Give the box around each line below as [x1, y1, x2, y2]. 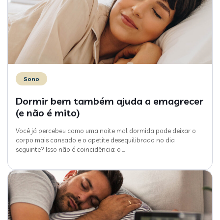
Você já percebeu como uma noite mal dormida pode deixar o [16, 126, 196, 135]
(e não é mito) [16, 106, 80, 119]
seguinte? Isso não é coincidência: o [16, 145, 121, 153]
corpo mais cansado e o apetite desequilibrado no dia [16, 136, 175, 144]
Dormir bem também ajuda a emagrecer [16, 94, 203, 107]
